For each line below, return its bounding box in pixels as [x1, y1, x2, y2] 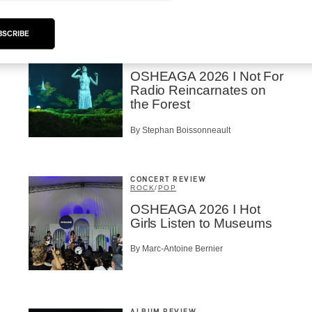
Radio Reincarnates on [130, 83, 266, 98]
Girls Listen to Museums [130, 215, 272, 231]
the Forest [130, 97, 190, 112]
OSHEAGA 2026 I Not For [130, 69, 283, 84]
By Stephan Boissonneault [130, 125, 231, 135]
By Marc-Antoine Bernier [130, 244, 223, 254]
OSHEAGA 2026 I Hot [130, 201, 260, 217]
